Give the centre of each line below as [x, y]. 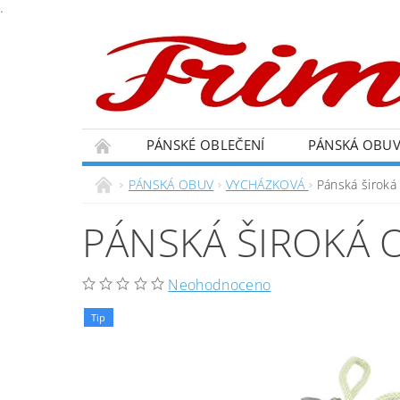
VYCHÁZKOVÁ [267, 184]
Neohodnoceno [220, 285]
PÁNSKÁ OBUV [171, 184]
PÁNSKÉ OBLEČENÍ [205, 145]
